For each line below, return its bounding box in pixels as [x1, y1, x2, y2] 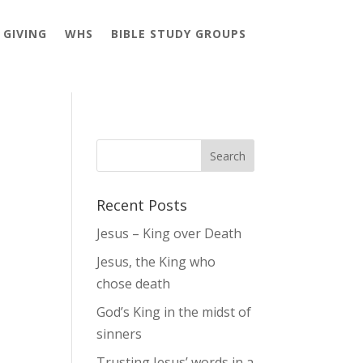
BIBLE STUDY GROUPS [110, 25, 246, 41]
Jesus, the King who [96, 252, 216, 271]
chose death [96, 274, 171, 293]
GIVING [2, 25, 47, 41]
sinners [96, 324, 143, 343]
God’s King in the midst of [96, 302, 252, 321]
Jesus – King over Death [96, 224, 242, 242]
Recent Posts [96, 194, 188, 215]
